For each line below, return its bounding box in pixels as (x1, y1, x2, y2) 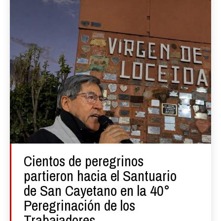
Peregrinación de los (24, 195, 135, 215)
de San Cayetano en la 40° (24, 180, 170, 200)
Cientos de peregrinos (24, 150, 144, 171)
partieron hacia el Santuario (24, 165, 177, 185)
